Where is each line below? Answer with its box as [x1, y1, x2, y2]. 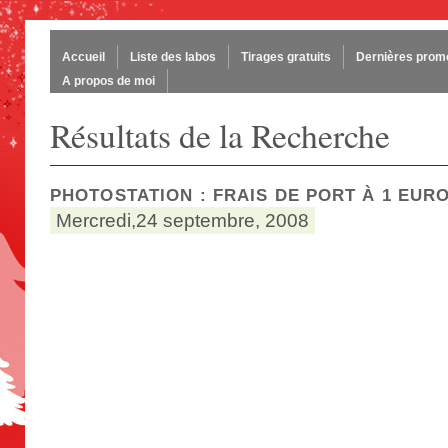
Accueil [62, 50, 105, 64]
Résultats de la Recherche [50, 113, 390, 157]
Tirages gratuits [241, 50, 331, 64]
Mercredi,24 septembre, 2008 [56, 210, 309, 231]
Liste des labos [130, 50, 216, 64]
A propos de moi [62, 74, 155, 88]
